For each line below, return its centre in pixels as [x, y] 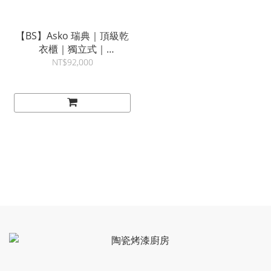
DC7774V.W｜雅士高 [72, 63]
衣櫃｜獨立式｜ [72, 49]
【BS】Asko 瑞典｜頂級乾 [72, 36]
